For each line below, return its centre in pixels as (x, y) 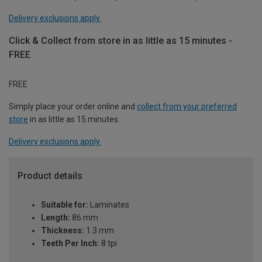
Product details (50, 175)
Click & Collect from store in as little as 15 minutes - (120, 40)
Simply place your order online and (73, 106)
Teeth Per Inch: (70, 244)
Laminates (109, 205)
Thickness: (63, 231)
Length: (56, 218)
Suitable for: (65, 205)
